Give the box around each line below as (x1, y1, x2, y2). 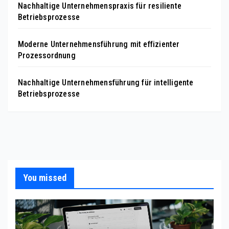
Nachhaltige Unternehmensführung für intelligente (18, 78, 194, 88)
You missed (23, 172, 66, 184)
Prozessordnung (18, 51, 76, 61)
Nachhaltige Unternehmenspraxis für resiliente (18, 1, 182, 11)
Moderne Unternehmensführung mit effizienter (18, 39, 180, 50)
